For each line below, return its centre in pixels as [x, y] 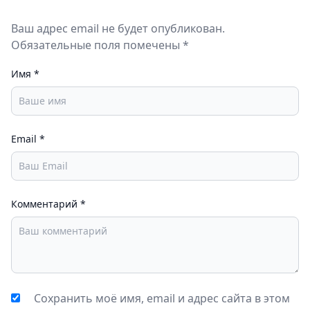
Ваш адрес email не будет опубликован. [118, 28]
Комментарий [46, 204]
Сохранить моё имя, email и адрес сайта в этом [162, 298]
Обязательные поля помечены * [100, 45]
